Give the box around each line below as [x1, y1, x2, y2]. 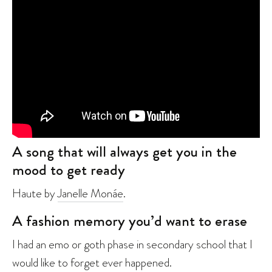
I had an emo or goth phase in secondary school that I [12, 235, 253, 253]
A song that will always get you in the [12, 140, 237, 163]
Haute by [12, 184, 58, 202]
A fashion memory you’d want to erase [12, 209, 247, 232]
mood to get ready [12, 158, 125, 181]
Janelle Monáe [58, 184, 123, 202]
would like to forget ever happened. [12, 253, 172, 271]
